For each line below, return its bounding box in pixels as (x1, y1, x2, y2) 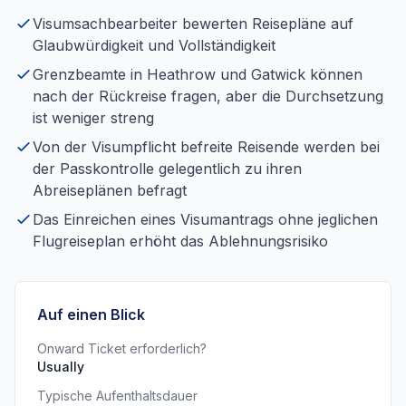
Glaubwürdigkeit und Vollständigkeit (33, 36, 275, 54)
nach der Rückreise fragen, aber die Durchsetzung (33, 87, 383, 105)
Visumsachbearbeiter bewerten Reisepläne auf (33, 14, 353, 33)
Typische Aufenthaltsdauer (37, 388, 198, 403)
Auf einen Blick (37, 305, 145, 324)
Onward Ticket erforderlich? (37, 341, 207, 356)
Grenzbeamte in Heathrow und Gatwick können (33, 65, 362, 83)
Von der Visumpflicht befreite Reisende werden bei (33, 138, 380, 156)
